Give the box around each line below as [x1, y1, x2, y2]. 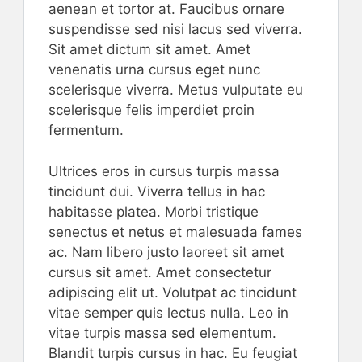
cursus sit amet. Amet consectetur [48, 263, 271, 280]
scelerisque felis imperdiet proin [48, 102, 255, 118]
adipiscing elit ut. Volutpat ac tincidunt [48, 284, 297, 301]
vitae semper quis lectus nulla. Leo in [48, 304, 288, 321]
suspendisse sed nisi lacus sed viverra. [48, 21, 302, 37]
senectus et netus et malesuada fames [48, 223, 302, 240]
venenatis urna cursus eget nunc [48, 61, 260, 78]
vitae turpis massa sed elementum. [48, 324, 276, 341]
